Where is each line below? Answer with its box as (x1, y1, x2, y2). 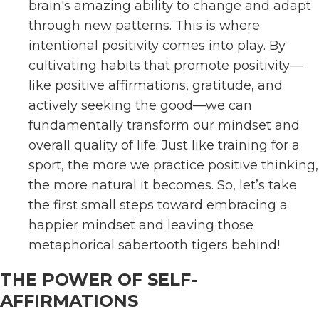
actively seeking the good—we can (28, 98, 252, 113)
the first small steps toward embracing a (28, 197, 288, 213)
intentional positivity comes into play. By (28, 38, 286, 53)
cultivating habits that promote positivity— (28, 58, 303, 73)
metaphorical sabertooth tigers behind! (28, 237, 280, 253)
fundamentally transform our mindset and (28, 117, 300, 133)
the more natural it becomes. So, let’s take (28, 177, 297, 193)
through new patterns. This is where (28, 18, 260, 33)
